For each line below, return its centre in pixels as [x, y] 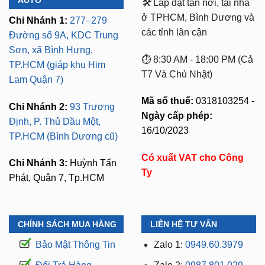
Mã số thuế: [169, 101]
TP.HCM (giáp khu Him [57, 64]
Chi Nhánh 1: [39, 20]
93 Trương [92, 106]
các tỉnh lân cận [174, 32]
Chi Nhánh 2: [38, 106]
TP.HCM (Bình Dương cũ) [63, 136]
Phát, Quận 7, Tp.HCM [56, 178]
